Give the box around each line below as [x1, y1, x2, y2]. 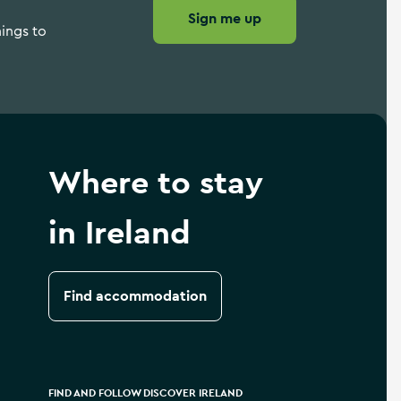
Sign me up [188, 9, 261, 28]
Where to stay [47, 161, 263, 202]
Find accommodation [63, 286, 207, 305]
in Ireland [47, 211, 191, 252]
